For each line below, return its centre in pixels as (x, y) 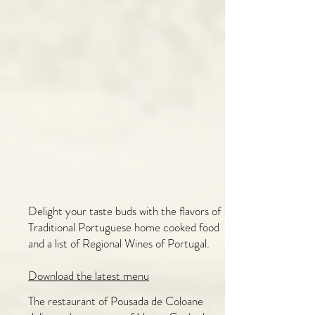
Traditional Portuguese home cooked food (124, 227)
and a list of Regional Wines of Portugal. (120, 243)
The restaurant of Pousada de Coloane (116, 301)
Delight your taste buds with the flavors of (124, 211)
